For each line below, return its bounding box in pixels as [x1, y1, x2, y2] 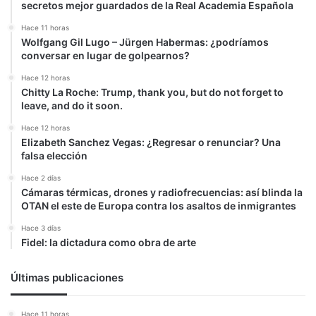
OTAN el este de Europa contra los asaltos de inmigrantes [21, 200, 296, 212]
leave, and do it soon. [21, 99, 123, 111]
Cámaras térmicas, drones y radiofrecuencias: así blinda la [21, 186, 303, 198]
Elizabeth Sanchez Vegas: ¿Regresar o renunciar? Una [21, 136, 281, 148]
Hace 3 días [21, 224, 61, 232]
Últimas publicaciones [11, 271, 123, 284]
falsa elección [21, 150, 87, 162]
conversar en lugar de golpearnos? [21, 49, 190, 61]
